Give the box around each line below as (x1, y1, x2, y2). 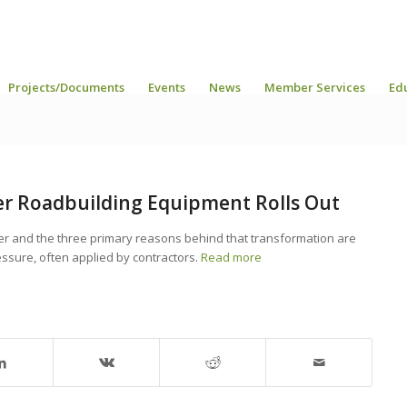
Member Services (264, 79, 365, 95)
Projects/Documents (8, 79, 124, 95)
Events (148, 79, 185, 95)
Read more (201, 249, 262, 265)
